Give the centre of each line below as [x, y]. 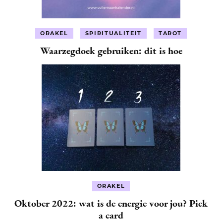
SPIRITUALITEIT [113, 33]
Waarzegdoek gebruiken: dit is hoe [111, 51]
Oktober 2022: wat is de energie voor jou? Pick [111, 203]
